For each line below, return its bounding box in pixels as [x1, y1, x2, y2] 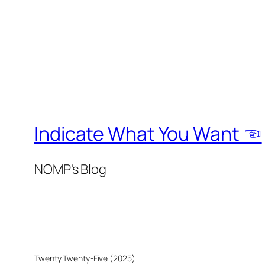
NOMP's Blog [34, 160, 106, 178]
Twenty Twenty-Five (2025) [34, 252, 135, 264]
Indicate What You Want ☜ [34, 120, 262, 147]
